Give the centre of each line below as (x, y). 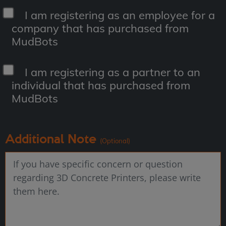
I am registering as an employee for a (120, 15)
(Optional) (115, 141)
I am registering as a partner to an (112, 72)
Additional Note (52, 138)
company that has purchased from (100, 29)
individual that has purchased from (101, 86)
